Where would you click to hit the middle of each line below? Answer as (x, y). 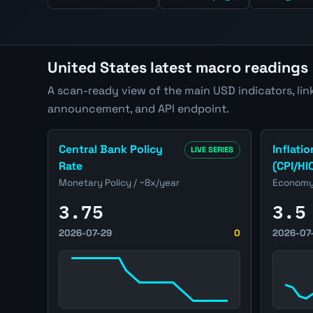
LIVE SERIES (212, 149)
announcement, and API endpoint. (138, 109)
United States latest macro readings (178, 68)
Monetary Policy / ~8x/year (119, 183)
